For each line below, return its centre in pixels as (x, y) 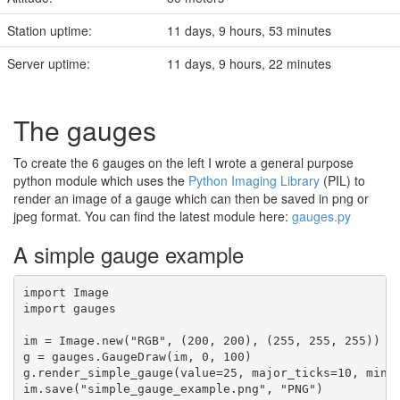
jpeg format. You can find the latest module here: (153, 216)
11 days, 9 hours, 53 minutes (249, 30)
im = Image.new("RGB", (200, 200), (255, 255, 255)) (201, 340)
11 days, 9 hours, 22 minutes (249, 63)
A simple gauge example (129, 254)
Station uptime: (50, 30)
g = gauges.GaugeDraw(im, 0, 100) (137, 356)
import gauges (69, 308)
